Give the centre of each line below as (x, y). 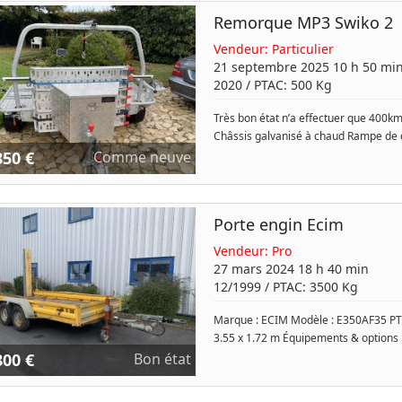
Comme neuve (142, 157)
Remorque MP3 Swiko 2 (303, 22)
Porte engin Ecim (278, 224)
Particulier (302, 49)
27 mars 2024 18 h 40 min (291, 269)
